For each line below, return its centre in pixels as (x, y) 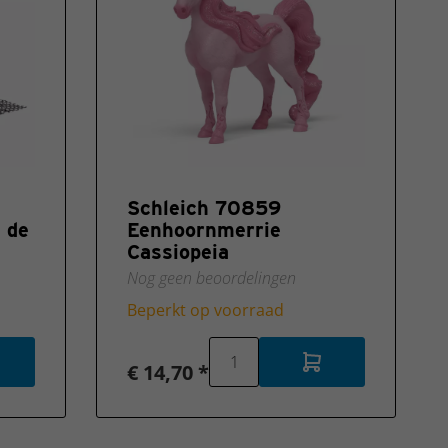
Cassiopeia (178, 252)
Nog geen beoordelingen (211, 278)
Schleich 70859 (204, 208)
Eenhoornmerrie (204, 230)
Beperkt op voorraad (205, 310)
